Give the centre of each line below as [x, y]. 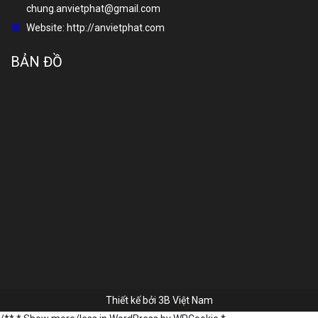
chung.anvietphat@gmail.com [93, 9]
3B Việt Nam [185, 301]
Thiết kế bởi [132, 301]
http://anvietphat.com [115, 28]
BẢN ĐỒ [37, 62]
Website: [45, 28]
